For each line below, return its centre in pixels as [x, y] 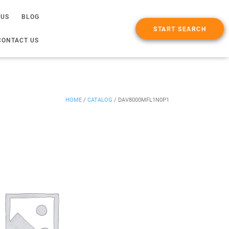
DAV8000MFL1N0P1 [144, 100]
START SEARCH [180, 29]
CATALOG [100, 100]
